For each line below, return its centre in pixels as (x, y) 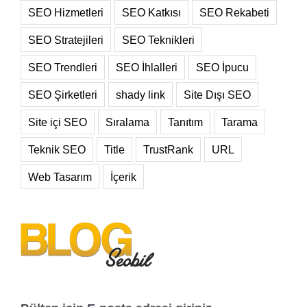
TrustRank (168, 150)
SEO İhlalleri (147, 67)
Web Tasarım (60, 177)
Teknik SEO (57, 150)
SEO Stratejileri (66, 40)
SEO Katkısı (151, 13)
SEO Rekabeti (234, 13)
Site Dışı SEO (217, 95)
